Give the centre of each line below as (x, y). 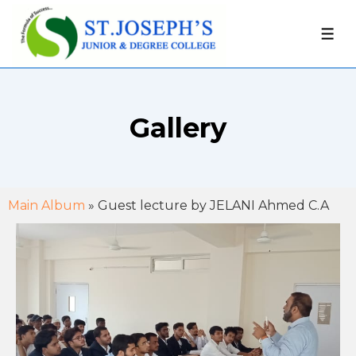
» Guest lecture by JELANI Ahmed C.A (207, 205)
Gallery (178, 128)
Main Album (46, 205)
